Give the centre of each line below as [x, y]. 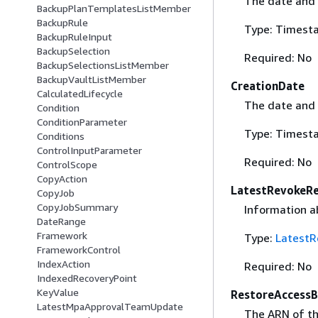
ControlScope [67, 165]
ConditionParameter [82, 122]
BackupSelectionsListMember [103, 65]
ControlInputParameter [89, 150]
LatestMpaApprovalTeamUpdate [110, 307]
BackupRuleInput [75, 37]
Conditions [61, 136]
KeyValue [58, 292]
